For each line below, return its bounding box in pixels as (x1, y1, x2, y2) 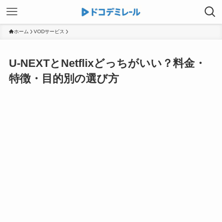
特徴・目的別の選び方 (8, 72, 119, 85)
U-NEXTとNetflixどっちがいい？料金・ (8, 57, 206, 70)
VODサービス (33, 29, 64, 34)
